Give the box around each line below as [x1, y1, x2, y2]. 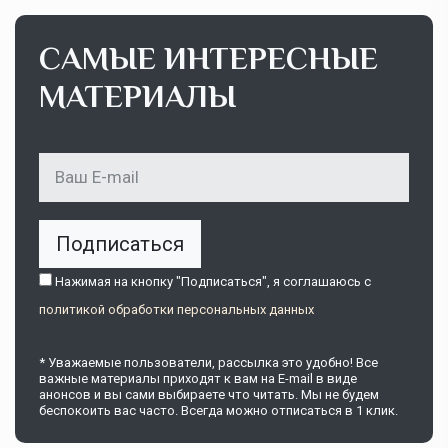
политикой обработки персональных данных [39, 302, 314, 318]
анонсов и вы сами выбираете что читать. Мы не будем [39, 387, 379, 403]
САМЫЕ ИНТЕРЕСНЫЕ [39, 40, 378, 77]
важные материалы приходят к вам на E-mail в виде [39, 371, 357, 387]
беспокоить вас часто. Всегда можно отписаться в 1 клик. [39, 403, 398, 419]
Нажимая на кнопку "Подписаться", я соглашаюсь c [52, 274, 371, 290]
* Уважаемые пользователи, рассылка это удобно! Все [39, 355, 378, 371]
